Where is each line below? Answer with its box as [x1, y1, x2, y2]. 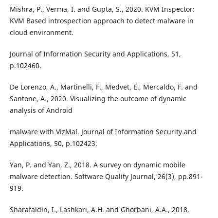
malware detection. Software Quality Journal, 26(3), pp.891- [9, 171, 203, 181]
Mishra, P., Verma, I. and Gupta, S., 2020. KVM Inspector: [9, 4, 195, 14]
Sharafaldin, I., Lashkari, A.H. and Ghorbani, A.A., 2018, [9, 204, 189, 214]
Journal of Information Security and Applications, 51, [9, 49, 181, 58]
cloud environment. [9, 27, 73, 37]
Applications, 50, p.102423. [9, 138, 97, 148]
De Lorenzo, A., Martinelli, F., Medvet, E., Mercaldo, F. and [9, 82, 198, 91]
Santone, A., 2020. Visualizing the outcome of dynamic [9, 93, 186, 103]
